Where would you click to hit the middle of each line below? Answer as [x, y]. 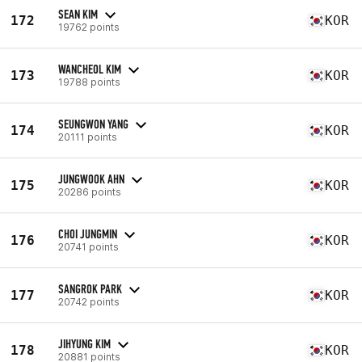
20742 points [89, 301]
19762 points [89, 27]
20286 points [90, 192]
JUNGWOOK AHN [91, 179]
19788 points [89, 82]
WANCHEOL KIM [90, 69]
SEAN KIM [78, 14]
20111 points [88, 137]
